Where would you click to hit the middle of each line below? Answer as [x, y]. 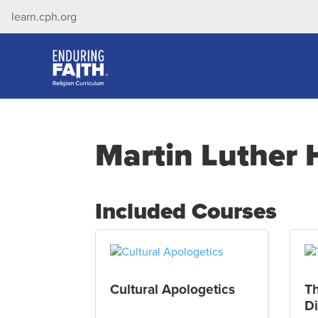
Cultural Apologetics [173, 289]
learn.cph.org [44, 17]
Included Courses [186, 211]
